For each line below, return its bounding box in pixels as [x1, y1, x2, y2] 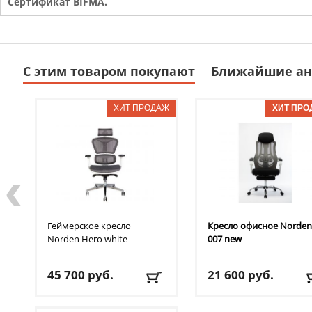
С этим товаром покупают [23, 63, 195, 80]
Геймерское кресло [47, 219, 131, 233]
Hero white [81, 233, 127, 246]
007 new [208, 233, 242, 246]
